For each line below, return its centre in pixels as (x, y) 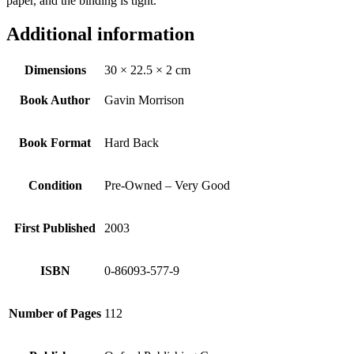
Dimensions (55, 70)
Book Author (55, 100)
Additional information (100, 34)
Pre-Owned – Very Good (167, 185)
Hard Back (132, 142)
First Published (55, 228)
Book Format (55, 142)
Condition (55, 185)
